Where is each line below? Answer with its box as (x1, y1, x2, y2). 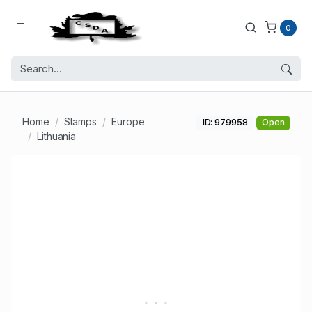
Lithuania (36, 130, 77, 143)
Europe (111, 116, 145, 128)
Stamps (63, 116, 97, 128)
